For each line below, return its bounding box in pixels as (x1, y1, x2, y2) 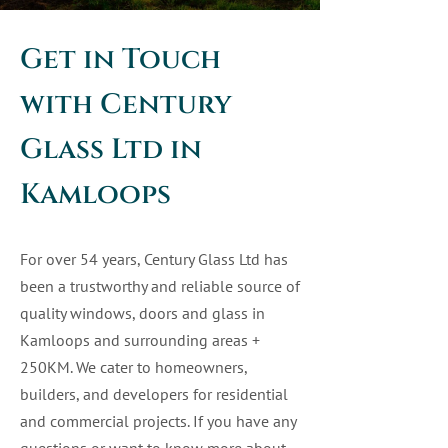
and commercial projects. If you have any (20, 411, 296, 431)
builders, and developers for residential (20, 384, 288, 404)
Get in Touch (20, 41, 221, 78)
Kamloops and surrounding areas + (20, 330, 260, 350)
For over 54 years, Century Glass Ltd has (20, 249, 288, 269)
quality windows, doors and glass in (20, 303, 265, 323)
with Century (20, 86, 232, 123)
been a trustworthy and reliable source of (20, 276, 300, 296)
